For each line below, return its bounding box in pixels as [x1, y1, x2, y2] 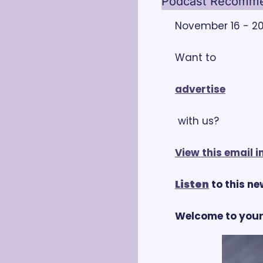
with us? [178, 114, 219, 128]
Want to [175, 50, 219, 65]
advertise [175, 82, 225, 96]
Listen [175, 177, 209, 191]
